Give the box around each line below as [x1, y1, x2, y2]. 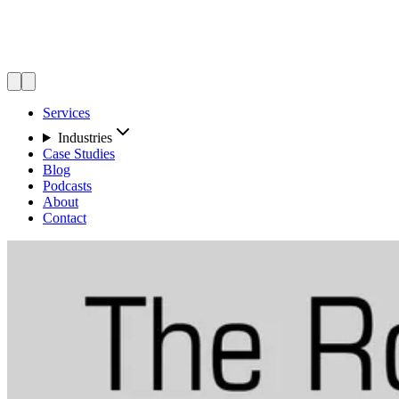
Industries [57, 130, 112, 145]
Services [43, 105, 90, 120]
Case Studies [43, 146, 115, 161]
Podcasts [43, 178, 92, 193]
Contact [43, 210, 86, 225]
